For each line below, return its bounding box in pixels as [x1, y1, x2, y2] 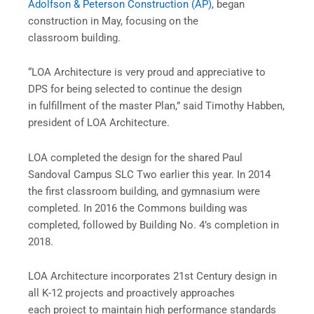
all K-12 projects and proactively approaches [28, 287, 235, 300]
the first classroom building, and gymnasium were [28, 184, 260, 198]
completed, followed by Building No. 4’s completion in [28, 218, 279, 231]
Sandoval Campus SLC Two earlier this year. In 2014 [28, 168, 271, 181]
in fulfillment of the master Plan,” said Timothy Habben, [28, 100, 285, 113]
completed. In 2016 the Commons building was [28, 201, 247, 214]
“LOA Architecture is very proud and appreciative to [28, 66, 266, 79]
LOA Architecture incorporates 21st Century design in [28, 270, 277, 283]
